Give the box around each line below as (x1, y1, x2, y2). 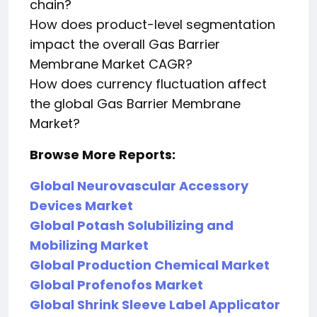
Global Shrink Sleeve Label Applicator (30, 296, 280, 313)
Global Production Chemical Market (30, 256, 270, 274)
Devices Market (30, 197, 133, 214)
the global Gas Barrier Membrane (30, 95, 241, 113)
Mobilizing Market (30, 236, 149, 254)
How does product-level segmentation (30, 16, 275, 33)
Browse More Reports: (30, 146, 175, 163)
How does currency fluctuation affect (30, 75, 267, 93)
